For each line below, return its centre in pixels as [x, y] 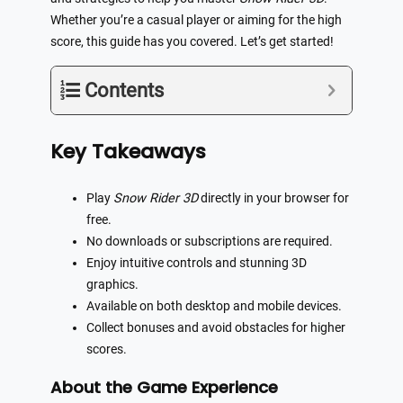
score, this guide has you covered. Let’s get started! [192, 41]
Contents [124, 91]
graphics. [112, 285]
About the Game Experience [164, 388]
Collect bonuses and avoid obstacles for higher [216, 328]
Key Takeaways [128, 152]
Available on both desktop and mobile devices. [214, 307]
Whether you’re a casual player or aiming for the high [196, 20]
